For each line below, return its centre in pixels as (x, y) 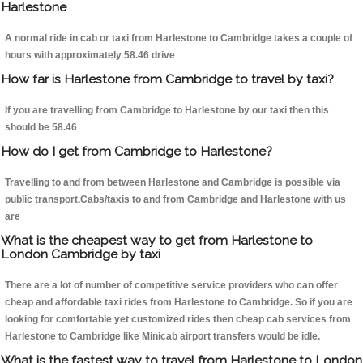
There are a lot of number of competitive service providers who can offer (171, 286)
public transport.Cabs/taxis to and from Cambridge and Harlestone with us (175, 200)
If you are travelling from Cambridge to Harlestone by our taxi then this (167, 111)
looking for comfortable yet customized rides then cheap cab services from (178, 320)
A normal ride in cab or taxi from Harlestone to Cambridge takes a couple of (179, 38)
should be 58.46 (41, 128)
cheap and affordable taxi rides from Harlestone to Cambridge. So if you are (179, 303)
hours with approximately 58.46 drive (90, 56)
